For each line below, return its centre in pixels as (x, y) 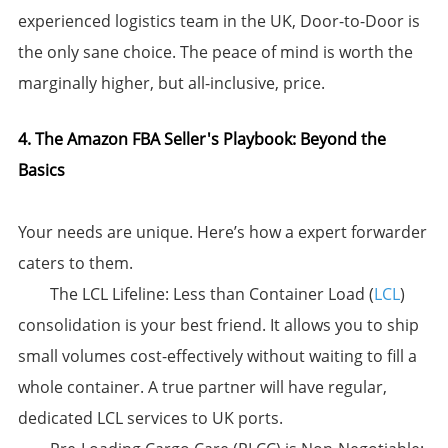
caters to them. (75, 263)
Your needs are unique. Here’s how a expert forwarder (222, 232)
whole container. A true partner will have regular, (202, 387)
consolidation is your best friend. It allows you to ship (218, 325)
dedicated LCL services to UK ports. (150, 418)
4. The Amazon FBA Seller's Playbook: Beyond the (201, 139)
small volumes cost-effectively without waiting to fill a (217, 356)
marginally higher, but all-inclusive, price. (171, 83)
